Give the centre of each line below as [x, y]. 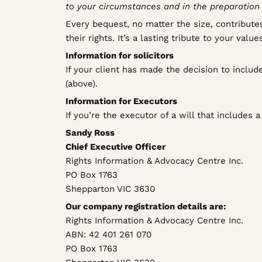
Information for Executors [121, 101]
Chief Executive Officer [116, 146]
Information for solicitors [120, 55]
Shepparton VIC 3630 [110, 189]
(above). [82, 83]
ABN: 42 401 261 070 [108, 234]
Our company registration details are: [146, 206]
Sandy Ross [90, 132]
